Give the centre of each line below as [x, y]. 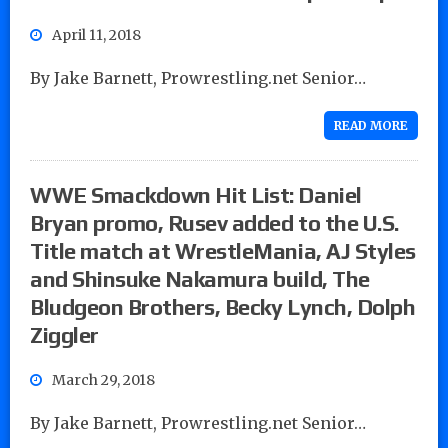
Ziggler [64, 334]
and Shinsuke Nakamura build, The [200, 278]
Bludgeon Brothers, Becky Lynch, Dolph [223, 306]
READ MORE [371, 125]
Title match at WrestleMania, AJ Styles [223, 250]
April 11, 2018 [96, 34]
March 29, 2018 [103, 379]
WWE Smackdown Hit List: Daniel [196, 194]
